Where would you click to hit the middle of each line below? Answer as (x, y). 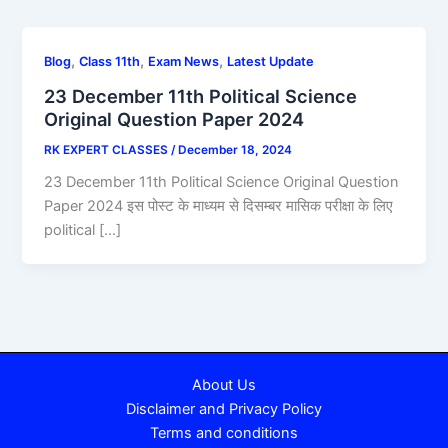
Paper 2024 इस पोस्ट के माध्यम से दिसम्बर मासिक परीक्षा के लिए (219, 206)
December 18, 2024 (235, 149)
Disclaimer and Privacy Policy (224, 408)
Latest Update (271, 61)
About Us (224, 384)
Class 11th (110, 61)
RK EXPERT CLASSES (108, 149)
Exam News (184, 61)
